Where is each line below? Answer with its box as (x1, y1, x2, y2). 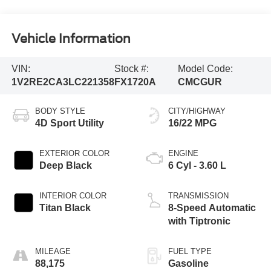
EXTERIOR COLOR (39, 148, 109, 158)
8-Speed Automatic (168, 202, 256, 213)
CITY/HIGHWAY (168, 106, 226, 116)
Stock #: (114, 63, 149, 74)
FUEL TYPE (168, 246, 212, 256)
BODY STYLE (34, 106, 85, 116)
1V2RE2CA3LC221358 (11, 76, 114, 87)
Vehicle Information (11, 31, 131, 46)
